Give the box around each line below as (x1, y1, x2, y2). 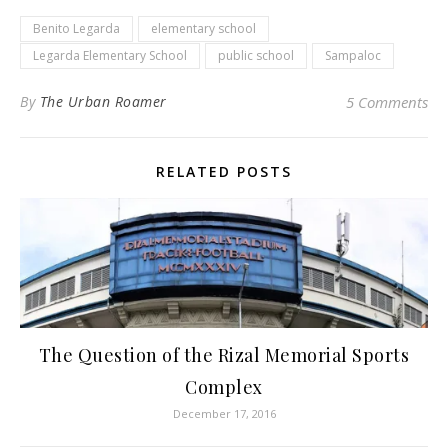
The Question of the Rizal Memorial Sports (38, 342, 410, 367)
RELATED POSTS (156, 161, 292, 181)
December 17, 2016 (172, 405, 276, 421)
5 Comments (346, 91, 428, 112)
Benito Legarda (33, 19, 120, 37)
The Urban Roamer (39, 91, 167, 111)
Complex (185, 374, 263, 399)
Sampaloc (325, 46, 381, 64)
